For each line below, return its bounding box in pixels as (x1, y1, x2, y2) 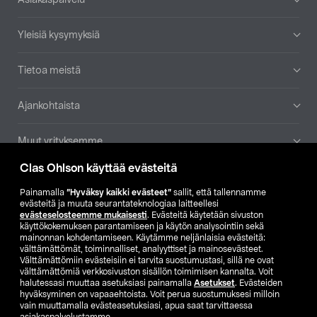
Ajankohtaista (18, 100, 80, 111)
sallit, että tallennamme (171, 188, 266, 197)
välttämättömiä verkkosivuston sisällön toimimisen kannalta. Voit (20, 267, 273, 276)
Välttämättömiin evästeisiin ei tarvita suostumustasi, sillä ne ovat (20, 256, 274, 265)
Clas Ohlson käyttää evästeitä (20, 163, 177, 174)
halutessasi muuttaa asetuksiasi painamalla (20, 279, 194, 287)
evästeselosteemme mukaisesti (20, 211, 147, 219)
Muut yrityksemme (18, 136, 103, 146)
